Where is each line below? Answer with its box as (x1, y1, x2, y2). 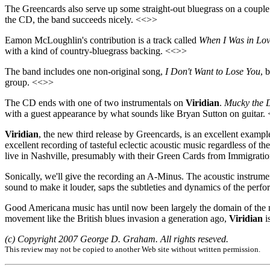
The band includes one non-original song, (5, 66, 165, 77)
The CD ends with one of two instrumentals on (5, 97, 186, 108)
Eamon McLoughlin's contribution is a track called (5, 34, 199, 45)
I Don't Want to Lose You (165, 66, 260, 77)
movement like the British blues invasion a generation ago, (5, 213, 229, 224)
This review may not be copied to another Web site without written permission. (5, 244, 260, 254)
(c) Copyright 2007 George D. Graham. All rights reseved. (5, 233, 228, 244)
